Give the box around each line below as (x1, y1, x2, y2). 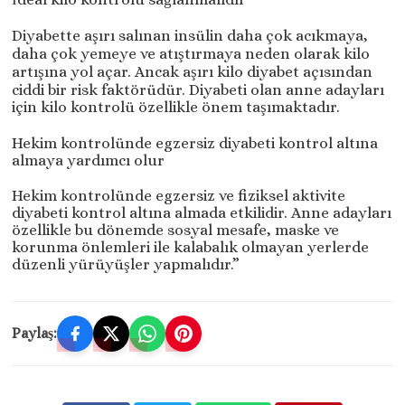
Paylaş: (12, 324, 58, 342)
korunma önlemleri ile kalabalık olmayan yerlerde (12, 238, 370, 256)
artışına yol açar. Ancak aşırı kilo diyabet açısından (12, 62, 373, 80)
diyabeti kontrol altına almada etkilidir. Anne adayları (12, 203, 392, 221)
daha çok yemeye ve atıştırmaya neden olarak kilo (12, 44, 371, 62)
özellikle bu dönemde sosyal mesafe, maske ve (12, 221, 340, 239)
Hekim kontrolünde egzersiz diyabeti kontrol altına (12, 134, 379, 152)
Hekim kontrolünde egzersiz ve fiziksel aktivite (12, 186, 346, 204)
